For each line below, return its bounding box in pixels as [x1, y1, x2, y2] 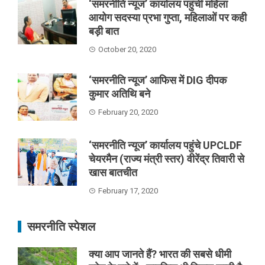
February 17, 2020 [98, 186, 158, 195]
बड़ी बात [89, 24, 119, 37]
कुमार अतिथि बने [89, 87, 150, 100]
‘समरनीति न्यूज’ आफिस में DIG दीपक [89, 73, 227, 86]
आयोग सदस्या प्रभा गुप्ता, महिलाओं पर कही [89, 11, 247, 24]
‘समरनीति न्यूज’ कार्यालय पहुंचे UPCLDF [89, 138, 242, 151]
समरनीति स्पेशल [27, 219, 95, 234]
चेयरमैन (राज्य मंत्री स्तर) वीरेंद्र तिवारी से [89, 152, 244, 165]
